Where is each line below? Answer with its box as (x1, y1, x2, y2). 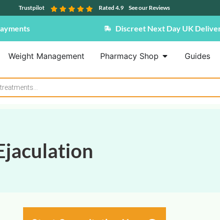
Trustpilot (19, 4, 45, 11)
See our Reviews (129, 4, 170, 11)
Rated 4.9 (99, 4, 124, 11)
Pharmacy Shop (100, 51, 159, 61)
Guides (184, 51, 210, 61)
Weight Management (8, 51, 84, 61)
